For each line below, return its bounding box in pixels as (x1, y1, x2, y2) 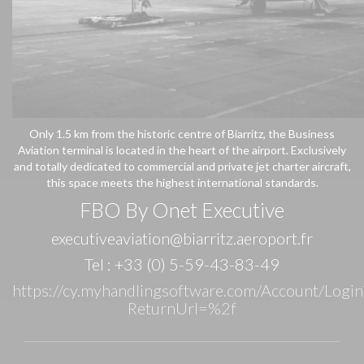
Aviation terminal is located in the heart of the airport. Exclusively (18, 143, 346, 157)
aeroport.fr (236, 228, 313, 248)
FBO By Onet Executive (80, 197, 284, 222)
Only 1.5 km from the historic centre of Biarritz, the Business (29, 127, 335, 141)
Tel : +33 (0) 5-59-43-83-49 (84, 254, 279, 274)
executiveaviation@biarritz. (51, 228, 236, 248)
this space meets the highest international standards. (45, 175, 318, 189)
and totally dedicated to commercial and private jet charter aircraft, (13, 159, 351, 173)
